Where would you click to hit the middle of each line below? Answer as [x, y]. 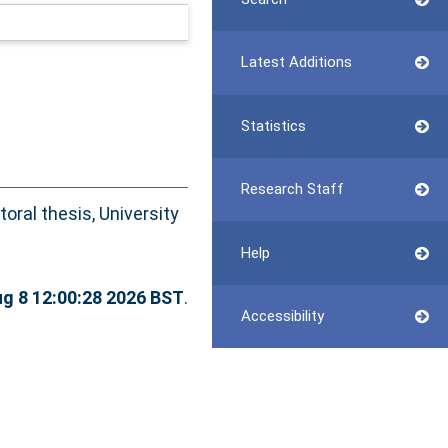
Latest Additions [296, 62]
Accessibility [282, 315]
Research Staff [292, 189]
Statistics [273, 125]
